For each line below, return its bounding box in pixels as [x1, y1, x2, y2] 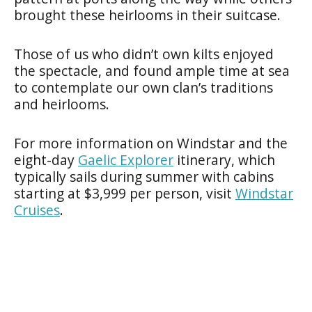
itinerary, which [173, 150, 275, 169]
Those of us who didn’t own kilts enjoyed [14, 44, 274, 63]
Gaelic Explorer [78, 150, 173, 169]
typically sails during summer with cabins [14, 166, 274, 186]
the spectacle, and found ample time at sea [14, 61, 290, 80]
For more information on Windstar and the [14, 133, 288, 153]
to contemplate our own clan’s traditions [14, 77, 273, 97]
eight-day [14, 150, 78, 169]
